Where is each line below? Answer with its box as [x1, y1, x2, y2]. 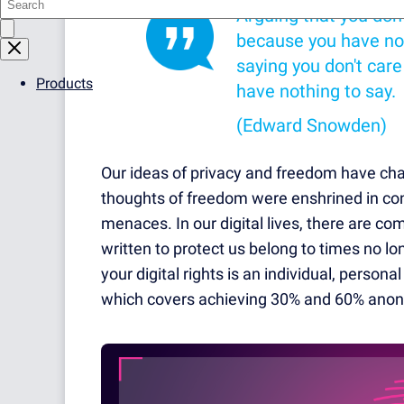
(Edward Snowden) [236, 115, 387, 136]
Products [36, 75, 93, 92]
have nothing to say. [236, 80, 396, 102]
